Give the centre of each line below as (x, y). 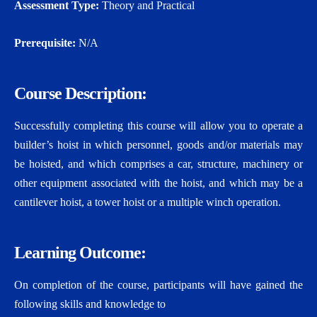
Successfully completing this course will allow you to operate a (158, 125)
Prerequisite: (45, 42)
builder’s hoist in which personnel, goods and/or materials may (158, 144)
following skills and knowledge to (90, 304)
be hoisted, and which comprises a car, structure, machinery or (158, 163)
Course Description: (80, 93)
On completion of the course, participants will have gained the (158, 284)
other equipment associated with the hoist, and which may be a (158, 183)
